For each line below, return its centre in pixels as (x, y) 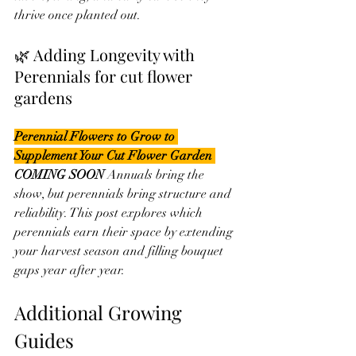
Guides (44, 340)
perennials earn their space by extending (125, 232)
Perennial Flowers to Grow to (96, 136)
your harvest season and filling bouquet (120, 251)
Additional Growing (101, 312)
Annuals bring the (157, 174)
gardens (43, 97)
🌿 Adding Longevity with (106, 54)
